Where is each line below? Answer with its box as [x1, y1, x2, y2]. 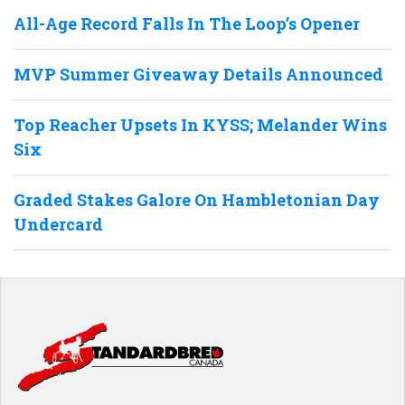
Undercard [14, 213, 103, 236]
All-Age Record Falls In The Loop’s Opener [14, 13, 360, 35]
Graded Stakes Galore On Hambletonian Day [14, 189, 380, 212]
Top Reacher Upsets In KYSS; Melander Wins [14, 114, 387, 137]
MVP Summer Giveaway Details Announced [14, 63, 383, 86]
